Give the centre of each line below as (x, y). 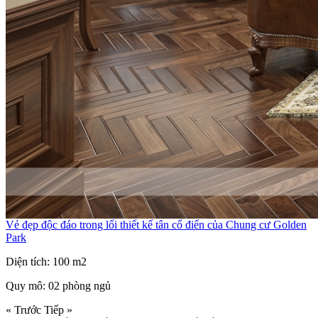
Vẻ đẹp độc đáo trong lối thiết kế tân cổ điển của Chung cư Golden (156, 224)
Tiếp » (58, 309)
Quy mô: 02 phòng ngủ (58, 285)
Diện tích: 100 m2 (46, 261)
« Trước (23, 309)
